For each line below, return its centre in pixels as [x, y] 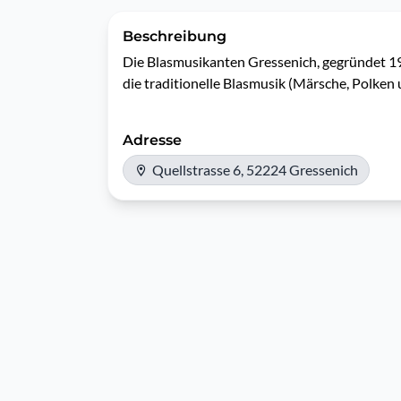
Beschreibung [175, 36]
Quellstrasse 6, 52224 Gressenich [255, 170]
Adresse [152, 140]
